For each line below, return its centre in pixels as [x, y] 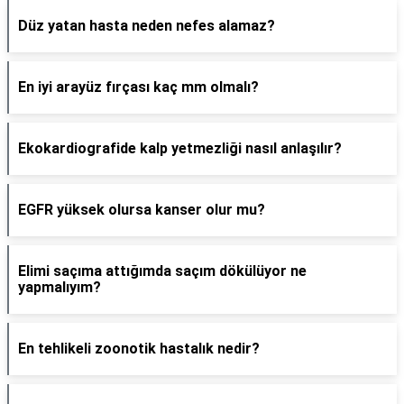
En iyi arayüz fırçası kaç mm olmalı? [138, 87]
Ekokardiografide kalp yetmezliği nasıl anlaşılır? [180, 148]
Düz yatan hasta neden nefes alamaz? [147, 26]
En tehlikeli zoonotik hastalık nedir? [139, 349]
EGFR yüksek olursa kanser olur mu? [142, 210]
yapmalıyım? [60, 287]
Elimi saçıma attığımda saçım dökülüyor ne [162, 271]
